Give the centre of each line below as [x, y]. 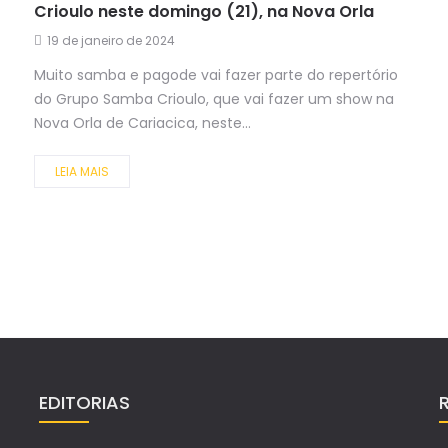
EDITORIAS [84, 403]
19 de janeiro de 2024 [111, 41]
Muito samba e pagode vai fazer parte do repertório [216, 75]
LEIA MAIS [82, 172]
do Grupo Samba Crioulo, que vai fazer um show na [214, 99]
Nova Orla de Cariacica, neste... [142, 123]
